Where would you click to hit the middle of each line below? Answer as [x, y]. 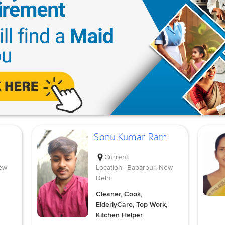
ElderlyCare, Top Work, [131, 204]
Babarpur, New [150, 167]
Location [109, 167]
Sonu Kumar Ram [130, 137]
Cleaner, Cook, [119, 194]
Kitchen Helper [119, 215]
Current [116, 157]
